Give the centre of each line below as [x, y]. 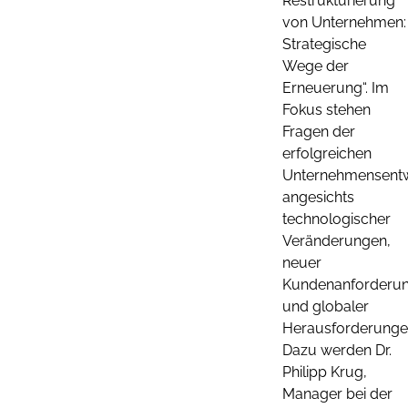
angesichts [318, 197]
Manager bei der [337, 393]
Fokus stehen [326, 109]
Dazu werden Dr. [337, 350]
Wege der [316, 66]
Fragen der [319, 131]
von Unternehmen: [344, 22]
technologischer [337, 219]
